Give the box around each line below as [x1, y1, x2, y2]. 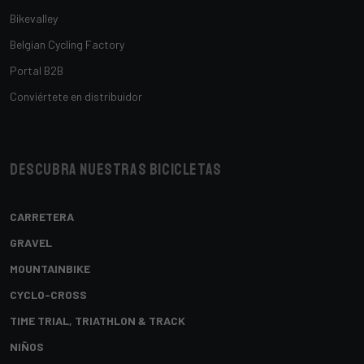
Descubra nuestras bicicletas [10, 158, 222, 180]
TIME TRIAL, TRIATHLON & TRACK [10, 313, 185, 327]
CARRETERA [10, 209, 74, 223]
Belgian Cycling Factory [10, 37, 124, 51]
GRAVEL [10, 235, 52, 249]
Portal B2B [10, 63, 63, 77]
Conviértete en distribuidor [10, 89, 142, 103]
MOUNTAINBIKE [10, 261, 90, 275]
